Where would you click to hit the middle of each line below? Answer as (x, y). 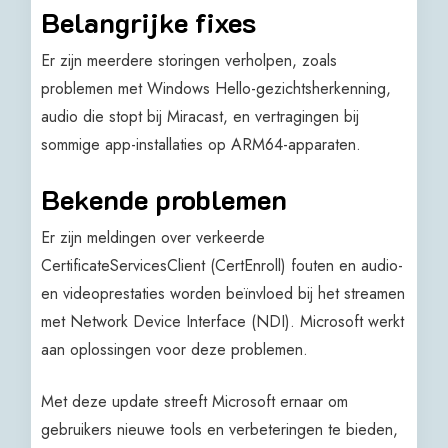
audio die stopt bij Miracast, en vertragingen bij (200, 117)
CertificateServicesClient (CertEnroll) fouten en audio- (222, 266)
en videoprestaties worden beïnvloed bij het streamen (223, 294)
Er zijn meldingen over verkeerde (153, 238)
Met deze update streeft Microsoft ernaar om (195, 402)
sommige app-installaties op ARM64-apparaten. (201, 145)
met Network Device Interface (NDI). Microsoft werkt (223, 322)
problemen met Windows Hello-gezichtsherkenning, (216, 89)
